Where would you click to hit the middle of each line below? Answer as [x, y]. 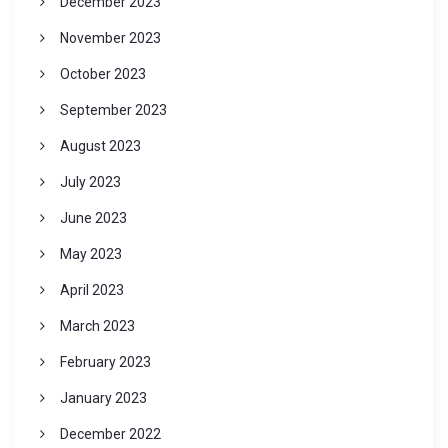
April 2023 [91, 290]
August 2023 [100, 146]
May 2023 [90, 254]
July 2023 [90, 182]
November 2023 [110, 38]
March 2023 [97, 326]
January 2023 [103, 398]
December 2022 [110, 434]
